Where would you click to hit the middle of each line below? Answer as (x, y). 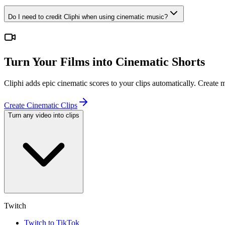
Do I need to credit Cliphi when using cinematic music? (88, 17)
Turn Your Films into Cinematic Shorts (104, 62)
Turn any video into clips (44, 116)
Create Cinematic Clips (41, 105)
